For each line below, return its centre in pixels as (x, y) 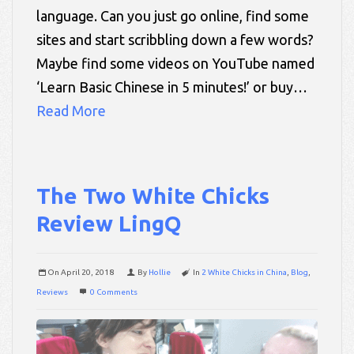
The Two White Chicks (153, 195)
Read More (71, 110)
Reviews (52, 292)
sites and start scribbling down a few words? (175, 39)
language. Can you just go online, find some (173, 15)
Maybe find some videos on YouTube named (175, 63)
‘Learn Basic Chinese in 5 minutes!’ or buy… (172, 87)
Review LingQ (109, 223)
